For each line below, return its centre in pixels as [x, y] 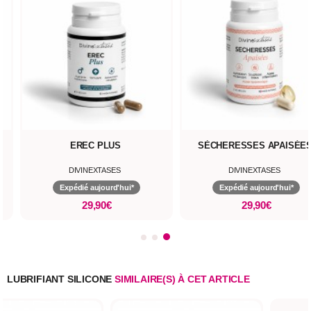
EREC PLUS [107, 146]
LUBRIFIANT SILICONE [60, 279]
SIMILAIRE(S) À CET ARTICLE [181, 279]
